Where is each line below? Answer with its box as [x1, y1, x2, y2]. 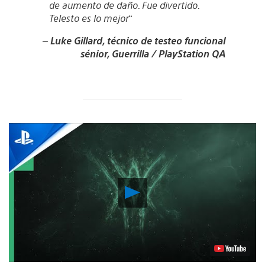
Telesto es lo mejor [49, 11, 129, 24]
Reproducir [140, 182, 194, 196]
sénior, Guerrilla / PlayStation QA [80, 47, 225, 60]
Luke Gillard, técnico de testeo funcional [50, 34, 225, 47]
